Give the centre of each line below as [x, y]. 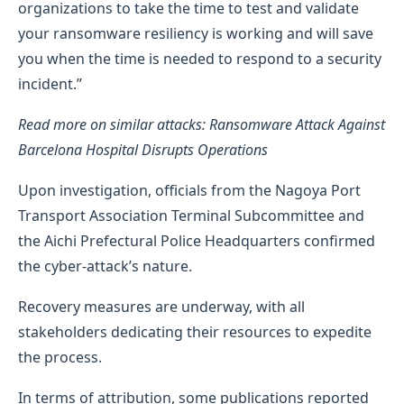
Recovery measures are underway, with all [161, 306]
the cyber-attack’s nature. [107, 266]
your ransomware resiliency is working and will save [196, 33]
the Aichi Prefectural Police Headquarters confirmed [197, 240]
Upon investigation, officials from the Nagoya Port [189, 190]
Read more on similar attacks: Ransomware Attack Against [202, 124]
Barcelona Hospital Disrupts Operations [143, 149]
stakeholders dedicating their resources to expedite [195, 331]
